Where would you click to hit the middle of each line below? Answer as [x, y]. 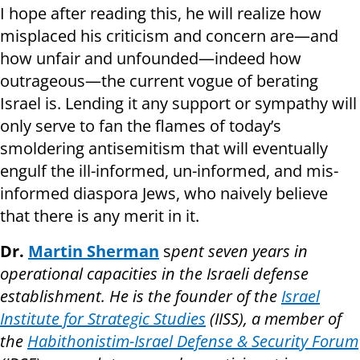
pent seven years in [239, 252]
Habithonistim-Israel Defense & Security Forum [193, 342]
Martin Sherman [94, 252]
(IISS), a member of [274, 319]
